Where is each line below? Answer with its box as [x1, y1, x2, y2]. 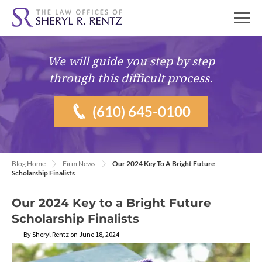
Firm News [63, 159, 95, 168]
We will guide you [47, 54, 150, 68]
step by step [150, 54, 215, 68]
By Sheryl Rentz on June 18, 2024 [23, 230, 119, 239]
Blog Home [12, 159, 46, 168]
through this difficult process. [49, 71, 213, 85]
